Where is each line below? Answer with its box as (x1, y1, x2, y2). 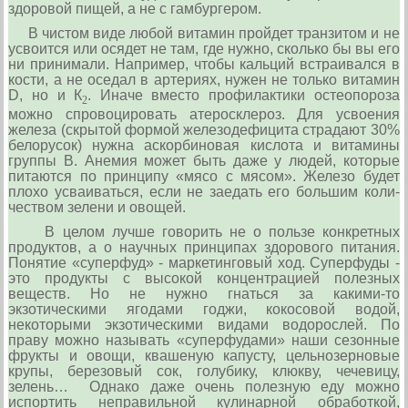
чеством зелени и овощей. (8, 199, 187, 215)
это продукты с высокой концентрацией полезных (8, 270, 400, 286)
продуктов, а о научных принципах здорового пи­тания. (8, 239, 400, 255)
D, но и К (8, 87, 83, 103)
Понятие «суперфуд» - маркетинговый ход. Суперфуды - (8, 254, 400, 270)
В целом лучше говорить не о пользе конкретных (8, 223, 400, 240)
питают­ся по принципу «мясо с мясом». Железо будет (8, 168, 400, 184)
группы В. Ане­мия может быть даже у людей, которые (8, 152, 400, 168)
